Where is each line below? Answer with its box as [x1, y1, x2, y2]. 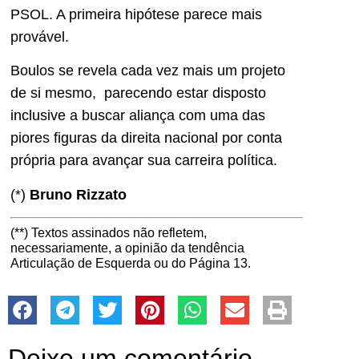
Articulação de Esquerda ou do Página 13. [10, 256, 251, 270]
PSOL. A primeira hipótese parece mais [10, 6, 262, 22]
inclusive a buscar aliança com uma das [10, 107, 265, 124]
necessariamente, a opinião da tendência [10, 240, 244, 255]
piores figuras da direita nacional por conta [10, 130, 282, 147]
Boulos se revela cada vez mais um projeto [10, 63, 285, 79]
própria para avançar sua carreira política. [10, 152, 277, 169]
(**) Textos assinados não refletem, [10, 225, 207, 240]
